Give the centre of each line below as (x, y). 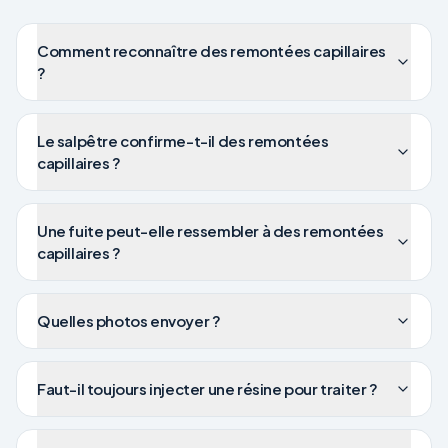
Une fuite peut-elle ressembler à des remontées (210, 230)
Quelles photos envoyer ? (129, 320)
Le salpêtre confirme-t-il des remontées (183, 140)
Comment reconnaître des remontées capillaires (211, 50)
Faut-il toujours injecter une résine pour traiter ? (207, 388)
